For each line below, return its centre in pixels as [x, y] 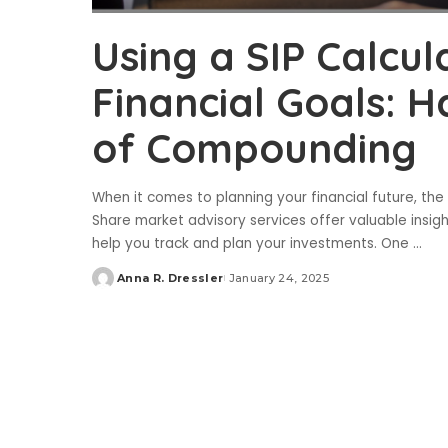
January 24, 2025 [279, 278]
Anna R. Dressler [170, 278]
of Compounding [254, 148]
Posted [115, 285]
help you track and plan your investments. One [252, 244]
